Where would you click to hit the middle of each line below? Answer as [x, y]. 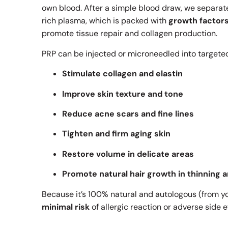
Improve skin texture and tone [123, 94]
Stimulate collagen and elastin [122, 74]
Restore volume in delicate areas [128, 154]
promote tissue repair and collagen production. [130, 34]
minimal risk [66, 207]
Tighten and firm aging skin [116, 134]
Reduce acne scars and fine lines [128, 113]
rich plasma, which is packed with [105, 21]
